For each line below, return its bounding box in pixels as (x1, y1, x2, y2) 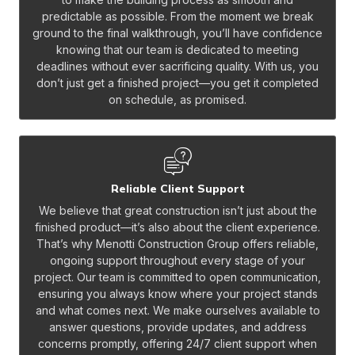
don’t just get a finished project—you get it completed (36, 75, 319, 90)
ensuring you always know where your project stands (37, 286, 318, 300)
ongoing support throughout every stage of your (50, 253, 305, 267)
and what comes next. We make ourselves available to (35, 303, 320, 317)
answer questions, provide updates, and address (48, 319, 307, 334)
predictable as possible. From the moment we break (41, 9, 314, 23)
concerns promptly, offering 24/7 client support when (38, 336, 317, 350)
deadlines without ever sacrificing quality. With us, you (36, 59, 319, 73)
